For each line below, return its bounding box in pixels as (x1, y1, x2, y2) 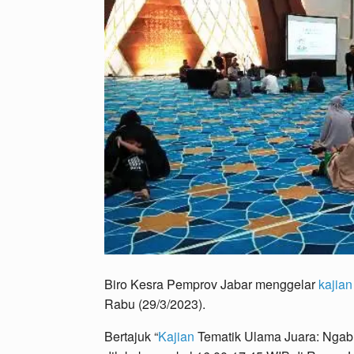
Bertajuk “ (104, 327, 158, 346)
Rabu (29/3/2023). (104, 295, 205, 314)
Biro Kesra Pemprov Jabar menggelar (104, 275, 318, 294)
